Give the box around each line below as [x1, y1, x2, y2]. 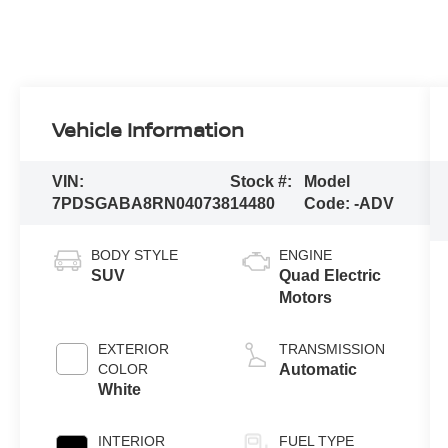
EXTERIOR [98, 341, 170, 358]
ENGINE [278, 247, 332, 264]
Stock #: [230, 173, 293, 191]
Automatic [278, 361, 357, 379]
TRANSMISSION [278, 341, 385, 358]
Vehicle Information [52, 116, 245, 144]
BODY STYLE [91, 247, 179, 264]
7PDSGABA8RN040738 [52, 195, 231, 213]
